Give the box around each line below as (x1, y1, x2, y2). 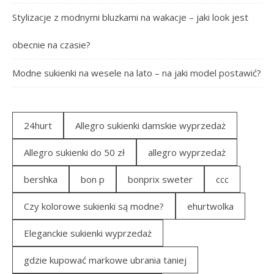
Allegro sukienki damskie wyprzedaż (75, 119, 226, 131)
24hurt (24, 119, 52, 131)
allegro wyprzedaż (148, 146, 226, 158)
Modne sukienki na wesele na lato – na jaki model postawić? (12, 66, 261, 79)
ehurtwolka (187, 199, 234, 212)
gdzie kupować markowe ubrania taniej (24, 253, 187, 266)
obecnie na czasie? (12, 38, 91, 51)
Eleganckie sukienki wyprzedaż (24, 226, 152, 239)
